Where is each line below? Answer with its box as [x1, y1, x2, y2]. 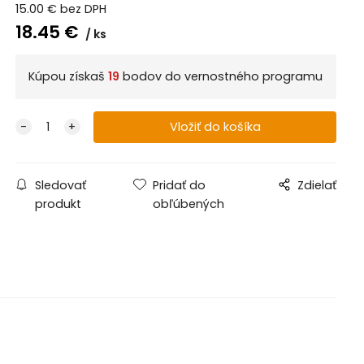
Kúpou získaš [28, 67, 108, 84]
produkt [34, 195, 81, 212]
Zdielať [297, 176, 337, 193]
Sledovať [34, 176, 86, 193]
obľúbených [153, 195, 225, 212]
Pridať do [153, 176, 206, 193]
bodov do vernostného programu [119, 67, 323, 84]
